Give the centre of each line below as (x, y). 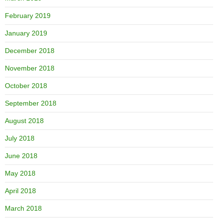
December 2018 (30, 50)
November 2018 (30, 68)
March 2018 (23, 208)
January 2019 (26, 33)
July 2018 (20, 138)
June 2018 (21, 155)
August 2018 (24, 120)
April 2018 (20, 191)
